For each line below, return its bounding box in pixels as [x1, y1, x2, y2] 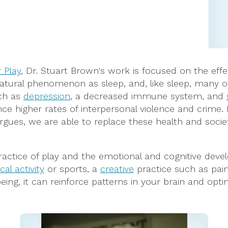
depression [23, 91, 70, 102]
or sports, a [44, 163, 100, 175]
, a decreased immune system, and [70, 91, 226, 102]
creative [100, 163, 134, 175]
